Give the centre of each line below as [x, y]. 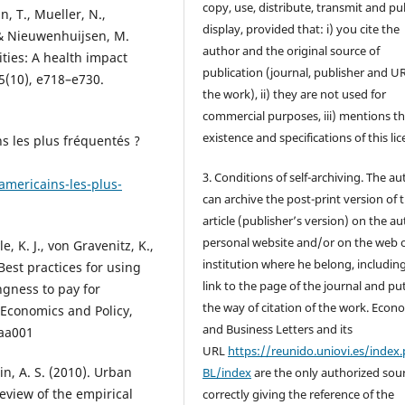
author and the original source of [292, 50]
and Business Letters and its [278, 329]
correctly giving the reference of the [299, 394]
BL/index [227, 372]
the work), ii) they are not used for [295, 94]
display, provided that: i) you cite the [301, 28]
